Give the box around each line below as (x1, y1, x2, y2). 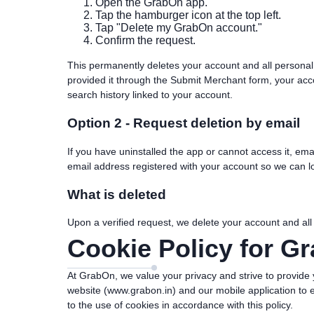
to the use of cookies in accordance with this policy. (67, 299, 293, 311)
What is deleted (67, 186, 166, 202)
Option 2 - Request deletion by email (67, 116, 300, 131)
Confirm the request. (95, 34, 196, 47)
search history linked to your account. (67, 89, 233, 101)
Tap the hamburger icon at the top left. (95, 9, 281, 22)
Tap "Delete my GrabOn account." (95, 22, 262, 34)
